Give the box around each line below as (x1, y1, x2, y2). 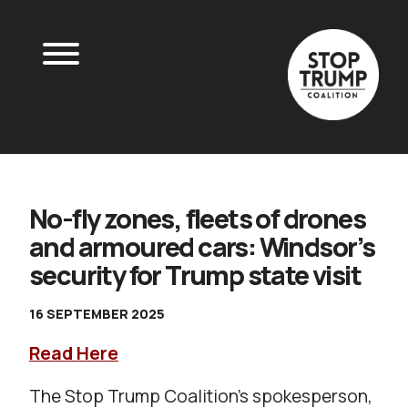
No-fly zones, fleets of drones (29, 199, 365, 237)
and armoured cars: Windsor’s (29, 228, 375, 265)
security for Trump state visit (29, 256, 361, 293)
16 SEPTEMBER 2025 (29, 304, 165, 322)
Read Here (29, 341, 118, 365)
